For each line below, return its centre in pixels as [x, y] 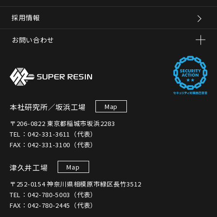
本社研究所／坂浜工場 [48, 107]
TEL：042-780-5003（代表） [53, 194]
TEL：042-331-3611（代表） [53, 134]
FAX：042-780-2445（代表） [53, 205]
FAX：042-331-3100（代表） [53, 144]
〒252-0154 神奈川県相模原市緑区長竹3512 [76, 184]
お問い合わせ [33, 40]
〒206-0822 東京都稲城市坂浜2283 [62, 123]
